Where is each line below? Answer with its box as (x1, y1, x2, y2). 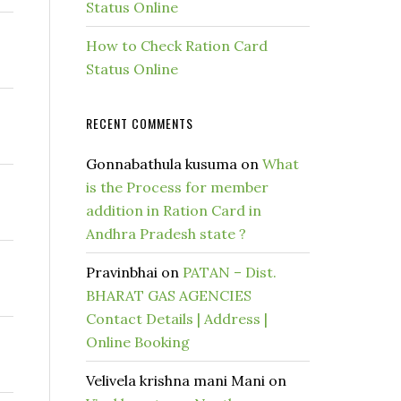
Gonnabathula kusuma (86, 155, 237, 173)
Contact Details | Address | (86, 310, 268, 328)
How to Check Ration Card (86, 37, 268, 55)
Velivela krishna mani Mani (86, 371, 265, 389)
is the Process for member (86, 178, 269, 196)
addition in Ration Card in (86, 201, 261, 219)
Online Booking (86, 333, 190, 351)
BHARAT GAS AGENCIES (86, 286, 252, 304)
